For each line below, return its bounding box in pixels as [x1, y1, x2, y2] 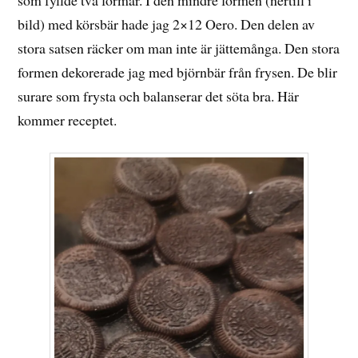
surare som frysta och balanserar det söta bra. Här [18, 86, 300, 105]
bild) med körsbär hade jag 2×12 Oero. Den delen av [18, 14, 316, 34]
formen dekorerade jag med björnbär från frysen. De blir [18, 62, 338, 82]
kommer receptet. [18, 109, 117, 129]
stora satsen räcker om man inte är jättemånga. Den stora [18, 38, 340, 58]
